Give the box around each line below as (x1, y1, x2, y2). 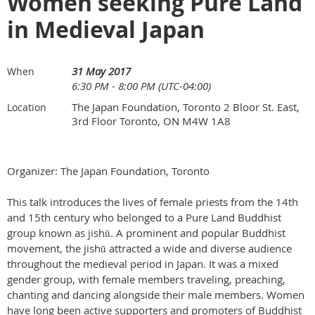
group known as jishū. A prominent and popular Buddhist (7, 225, 285, 240)
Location (7, 100, 46, 114)
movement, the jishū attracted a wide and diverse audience (7, 240, 292, 255)
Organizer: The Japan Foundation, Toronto (7, 163, 210, 178)
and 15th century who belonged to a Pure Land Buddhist (7, 210, 281, 224)
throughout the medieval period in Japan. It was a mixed (7, 256, 278, 271)
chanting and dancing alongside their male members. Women (7, 287, 304, 302)
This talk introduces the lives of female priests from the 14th (7, 194, 298, 209)
